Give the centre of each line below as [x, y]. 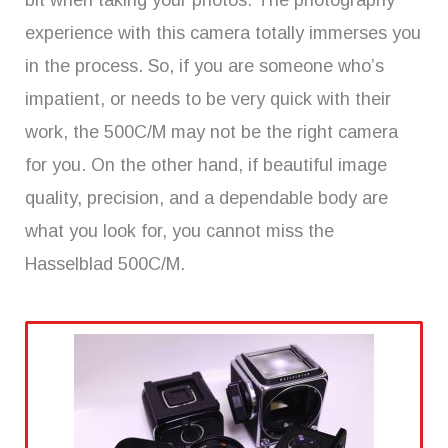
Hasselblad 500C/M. [105, 264]
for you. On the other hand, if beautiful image [206, 165]
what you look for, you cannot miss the [179, 231]
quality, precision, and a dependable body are [206, 198]
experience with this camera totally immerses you [223, 33]
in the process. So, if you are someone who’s [204, 66]
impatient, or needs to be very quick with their [208, 99]
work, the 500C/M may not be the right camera [211, 132]
